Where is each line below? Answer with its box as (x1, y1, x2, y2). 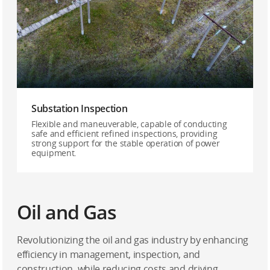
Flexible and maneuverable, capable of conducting (31, 118, 227, 130)
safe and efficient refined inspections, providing (31, 128, 218, 139)
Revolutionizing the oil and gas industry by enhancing (17, 233, 249, 246)
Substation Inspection (31, 102, 128, 115)
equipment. (31, 147, 77, 159)
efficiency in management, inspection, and (17, 248, 200, 261)
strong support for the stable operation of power (31, 137, 220, 149)
